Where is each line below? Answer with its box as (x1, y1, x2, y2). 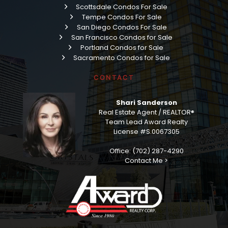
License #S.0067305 (113, 127, 180, 137)
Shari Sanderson (116, 98, 177, 108)
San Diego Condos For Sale (76, 22, 167, 32)
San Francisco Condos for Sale (71, 32, 173, 42)
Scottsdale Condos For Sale (76, 2, 167, 12)
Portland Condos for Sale (80, 42, 163, 52)
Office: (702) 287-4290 (109, 146, 184, 156)
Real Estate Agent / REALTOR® (98, 107, 194, 118)
